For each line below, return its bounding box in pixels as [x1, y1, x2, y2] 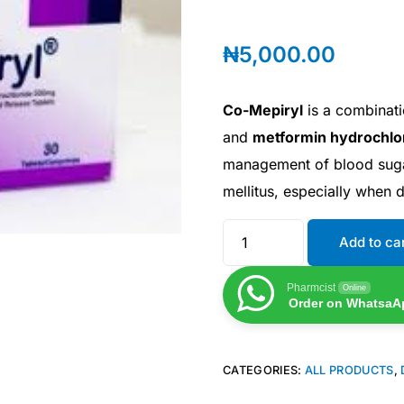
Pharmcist [287, 280, 335, 294]
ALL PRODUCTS [304, 363, 394, 377]
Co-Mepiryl [223, 100, 303, 119]
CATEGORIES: [223, 363, 305, 377]
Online [343, 282, 366, 292]
